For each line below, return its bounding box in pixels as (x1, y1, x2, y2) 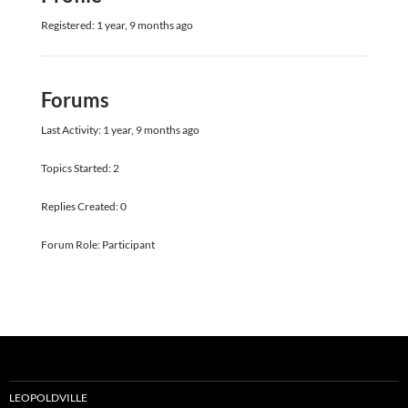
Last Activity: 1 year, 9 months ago (40, 123, 199, 138)
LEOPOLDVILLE (9, 391, 87, 405)
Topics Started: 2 (40, 161, 119, 176)
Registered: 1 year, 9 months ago (40, 18, 193, 33)
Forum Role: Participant (40, 238, 155, 252)
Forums (40, 87, 109, 113)
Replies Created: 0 (40, 199, 127, 214)
